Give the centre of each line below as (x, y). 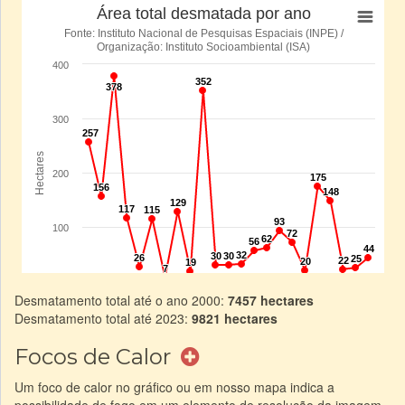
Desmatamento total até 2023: (103, 318)
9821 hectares (235, 318)
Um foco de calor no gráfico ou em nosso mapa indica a (174, 386)
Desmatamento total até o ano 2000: (121, 300)
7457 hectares (271, 300)
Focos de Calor (95, 356)
